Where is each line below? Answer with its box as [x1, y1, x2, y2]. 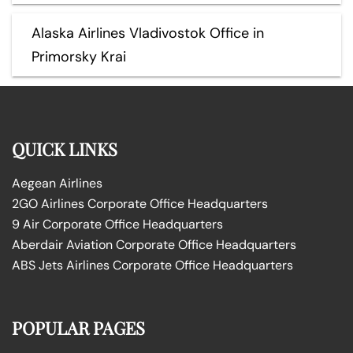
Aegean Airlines [12, 174, 102, 191]
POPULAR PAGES [12, 315, 145, 340]
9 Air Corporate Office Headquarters [12, 215, 223, 232]
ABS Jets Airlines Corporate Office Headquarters [12, 256, 293, 273]
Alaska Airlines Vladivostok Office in [32, 23, 264, 43]
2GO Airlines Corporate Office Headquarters [12, 195, 268, 212]
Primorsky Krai [32, 46, 126, 66]
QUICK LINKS [12, 136, 117, 161]
